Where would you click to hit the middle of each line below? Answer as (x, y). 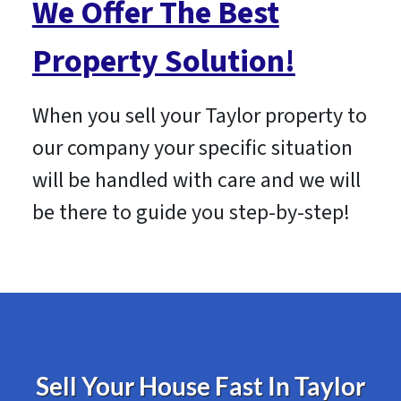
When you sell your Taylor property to (199, 116)
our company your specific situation (192, 149)
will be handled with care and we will (196, 181)
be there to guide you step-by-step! (191, 213)
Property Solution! (163, 62)
